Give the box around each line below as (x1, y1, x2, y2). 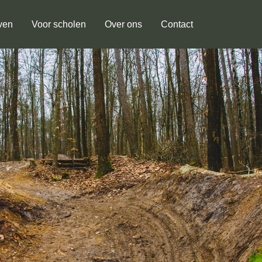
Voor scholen (32, 19, 86, 29)
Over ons (105, 19, 142, 29)
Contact (161, 19, 193, 29)
